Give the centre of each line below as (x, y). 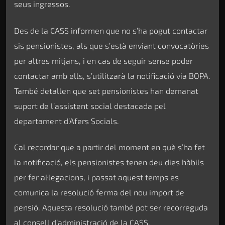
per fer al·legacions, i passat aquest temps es (96, 177)
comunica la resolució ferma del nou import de (99, 192)
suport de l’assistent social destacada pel (90, 105)
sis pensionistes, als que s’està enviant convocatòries (111, 45)
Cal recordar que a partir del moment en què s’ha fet (109, 147)
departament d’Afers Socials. (67, 121)
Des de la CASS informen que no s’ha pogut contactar (111, 30)
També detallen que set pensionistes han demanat (106, 90)
